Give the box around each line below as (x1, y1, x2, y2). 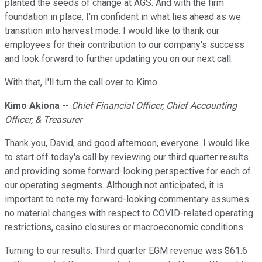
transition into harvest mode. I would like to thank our (5, 25, 219, 37)
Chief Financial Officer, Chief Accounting (71, 100, 237, 112)
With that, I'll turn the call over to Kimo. (5, 77, 159, 88)
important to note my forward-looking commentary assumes (5, 194, 249, 205)
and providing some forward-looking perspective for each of (5, 166, 251, 177)
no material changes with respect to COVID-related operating (5, 208, 253, 219)
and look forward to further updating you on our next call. (5, 53, 233, 65)
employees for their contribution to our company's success (5, 39, 244, 51)
